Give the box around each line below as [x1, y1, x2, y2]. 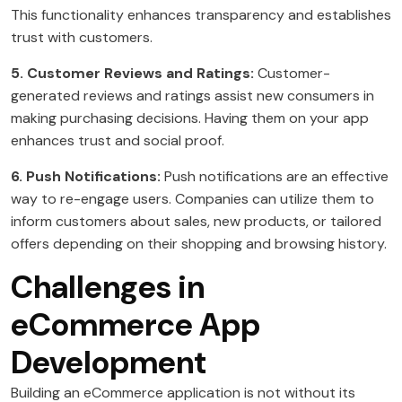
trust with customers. [11, 28, 153, 48]
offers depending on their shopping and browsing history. [11, 234, 387, 254]
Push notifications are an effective [164, 167, 389, 187]
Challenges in [11, 267, 205, 309]
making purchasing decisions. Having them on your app [11, 109, 369, 128]
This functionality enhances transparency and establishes [11, 5, 391, 25]
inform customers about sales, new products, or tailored [11, 212, 381, 232]
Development [11, 342, 206, 384]
